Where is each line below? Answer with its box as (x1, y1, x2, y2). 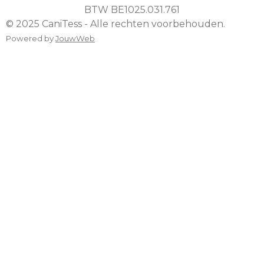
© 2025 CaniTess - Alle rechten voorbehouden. (6, 18, 225, 29)
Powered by (6, 34, 55, 43)
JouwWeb (55, 34, 95, 43)
